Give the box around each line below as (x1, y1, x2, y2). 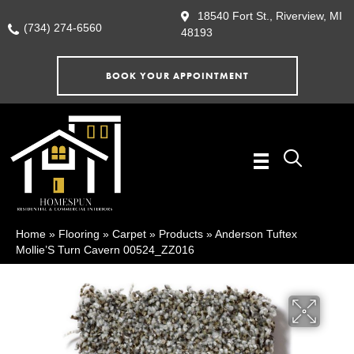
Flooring (58, 228, 100, 241)
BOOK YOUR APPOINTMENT (105, 70, 249, 83)
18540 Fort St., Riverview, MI (198, 9, 342, 22)
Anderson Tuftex (215, 228, 297, 241)
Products (159, 228, 203, 241)
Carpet (112, 228, 146, 241)
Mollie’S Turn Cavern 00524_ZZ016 (16, 243, 194, 257)
